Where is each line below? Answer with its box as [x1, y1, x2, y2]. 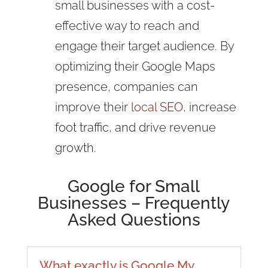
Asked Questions [67, 209, 200, 230]
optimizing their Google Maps [54, 59, 215, 74]
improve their [54, 99, 128, 114]
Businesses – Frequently [38, 193, 230, 213]
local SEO [130, 99, 183, 114]
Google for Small [68, 176, 200, 196]
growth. [54, 140, 96, 155]
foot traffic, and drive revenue [54, 120, 216, 135]
